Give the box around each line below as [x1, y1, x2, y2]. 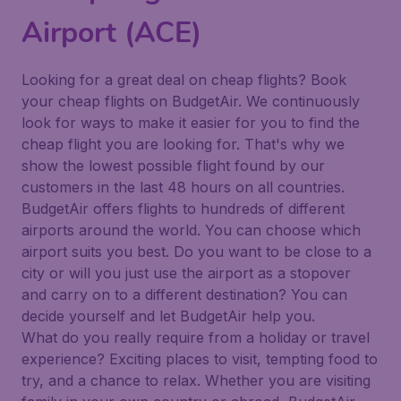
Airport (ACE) [21, 13, 201, 52]
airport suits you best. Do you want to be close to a [21, 243, 371, 260]
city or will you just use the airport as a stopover [21, 264, 351, 282]
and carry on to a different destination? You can [21, 286, 347, 303]
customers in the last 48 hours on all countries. [21, 178, 345, 196]
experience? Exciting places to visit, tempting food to [21, 350, 378, 368]
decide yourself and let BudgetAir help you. [21, 307, 315, 325]
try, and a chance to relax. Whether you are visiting [21, 371, 371, 389]
